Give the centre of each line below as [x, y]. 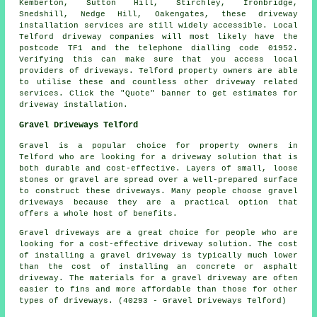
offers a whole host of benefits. [99, 213]
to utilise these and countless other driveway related [158, 82]
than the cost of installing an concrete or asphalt [158, 266]
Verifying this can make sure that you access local [158, 59]
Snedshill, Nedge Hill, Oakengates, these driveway [158, 14]
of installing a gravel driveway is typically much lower [158, 255]
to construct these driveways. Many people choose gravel [158, 191]
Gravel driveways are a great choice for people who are [158, 232]
